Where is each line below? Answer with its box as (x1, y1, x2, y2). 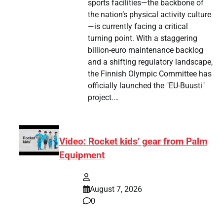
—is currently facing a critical (88, 22, 188, 32)
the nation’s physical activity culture (88, 10, 212, 20)
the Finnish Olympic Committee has (88, 69, 212, 79)
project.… (88, 93, 119, 103)
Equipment (59, 149, 105, 161)
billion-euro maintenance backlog (88, 45, 204, 55)
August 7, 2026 (89, 184, 142, 194)
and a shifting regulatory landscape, (88, 57, 213, 67)
